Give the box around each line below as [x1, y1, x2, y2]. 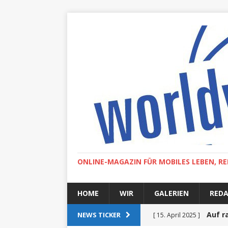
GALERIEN [154, 188, 189, 198]
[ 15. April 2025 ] [153, 211, 202, 219]
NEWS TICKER [77, 210, 121, 219]
